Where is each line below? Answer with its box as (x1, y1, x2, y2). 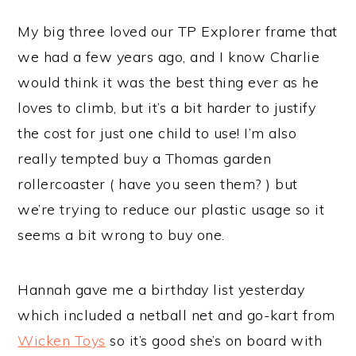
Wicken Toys (17, 331, 106, 350)
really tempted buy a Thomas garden (17, 149, 272, 168)
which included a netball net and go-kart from (17, 305, 335, 324)
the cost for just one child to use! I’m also (17, 123, 297, 142)
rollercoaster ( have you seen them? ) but (17, 174, 298, 193)
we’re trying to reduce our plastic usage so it (17, 199, 325, 219)
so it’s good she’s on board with (105, 331, 323, 350)
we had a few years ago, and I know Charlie (17, 47, 320, 66)
